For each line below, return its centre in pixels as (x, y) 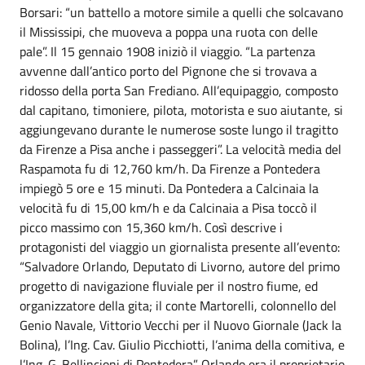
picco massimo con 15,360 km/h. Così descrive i (151, 227)
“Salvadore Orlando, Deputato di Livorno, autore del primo (180, 266)
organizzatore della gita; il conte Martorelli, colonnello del (178, 306)
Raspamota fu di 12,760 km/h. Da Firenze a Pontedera (170, 169)
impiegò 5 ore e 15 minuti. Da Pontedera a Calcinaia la (169, 188)
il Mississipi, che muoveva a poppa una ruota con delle (169, 32)
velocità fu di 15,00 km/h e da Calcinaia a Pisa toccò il (168, 208)
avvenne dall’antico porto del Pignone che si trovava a (168, 71)
